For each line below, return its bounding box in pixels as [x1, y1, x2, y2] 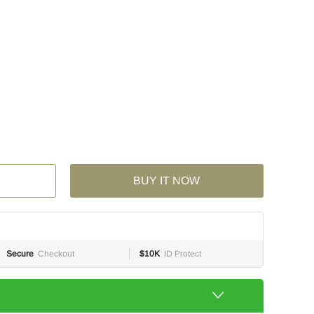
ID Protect [164, 249, 201, 259]
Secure [6, 249, 34, 259]
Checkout [38, 249, 74, 259]
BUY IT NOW [133, 175, 200, 186]
